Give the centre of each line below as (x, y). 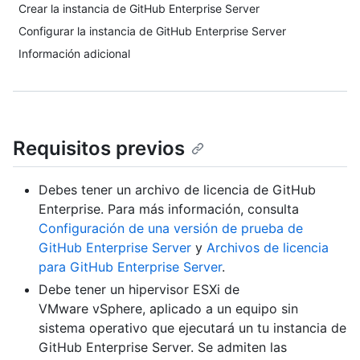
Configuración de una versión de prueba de (171, 229)
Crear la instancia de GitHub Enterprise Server (139, 8)
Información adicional (74, 53)
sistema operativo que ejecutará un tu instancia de (192, 328)
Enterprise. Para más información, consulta (169, 209)
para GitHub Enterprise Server (130, 267)
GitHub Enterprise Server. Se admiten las (163, 348)
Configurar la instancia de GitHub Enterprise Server (152, 31)
